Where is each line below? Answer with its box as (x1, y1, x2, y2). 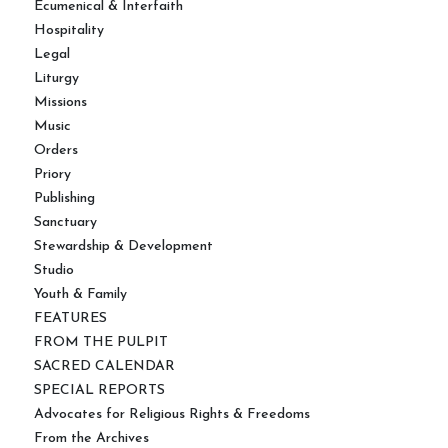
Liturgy (34, 71, 79, 86)
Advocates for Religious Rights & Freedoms (34, 407, 310, 422)
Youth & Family (34, 287, 127, 302)
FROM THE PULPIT (34, 335, 168, 350)
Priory (34, 167, 71, 182)
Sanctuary (34, 215, 97, 230)
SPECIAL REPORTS (34, 383, 165, 398)
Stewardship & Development (34, 239, 213, 254)
